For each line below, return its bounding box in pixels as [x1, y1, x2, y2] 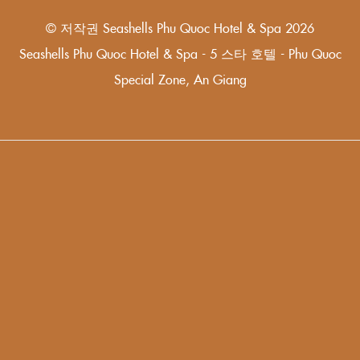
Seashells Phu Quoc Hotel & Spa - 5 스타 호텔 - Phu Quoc [18, 44, 342, 63]
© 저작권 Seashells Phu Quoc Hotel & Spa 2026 [46, 18, 314, 37]
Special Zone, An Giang [113, 70, 247, 88]
